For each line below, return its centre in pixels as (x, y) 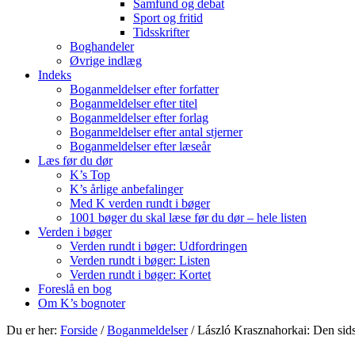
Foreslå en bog (75, 289)
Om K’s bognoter (82, 303)
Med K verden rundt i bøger (140, 203)
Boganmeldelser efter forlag (139, 118)
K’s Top (90, 175)
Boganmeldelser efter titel (134, 103)
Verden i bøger (75, 232)
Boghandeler (102, 46)
